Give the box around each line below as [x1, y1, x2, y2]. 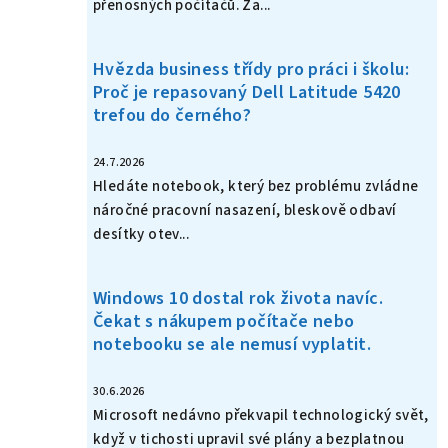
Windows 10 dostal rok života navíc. [93, 286, 383, 312]
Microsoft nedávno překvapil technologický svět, [93, 405, 429, 427]
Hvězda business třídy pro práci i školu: [93, 57, 409, 83]
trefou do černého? [93, 103, 252, 129]
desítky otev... [93, 224, 190, 246]
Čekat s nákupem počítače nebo [93, 309, 355, 335]
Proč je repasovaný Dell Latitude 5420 [93, 80, 401, 106]
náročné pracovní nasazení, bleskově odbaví [93, 200, 397, 222]
